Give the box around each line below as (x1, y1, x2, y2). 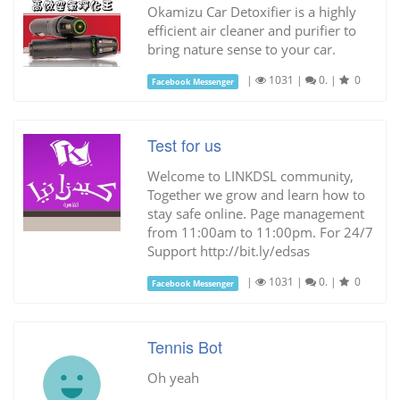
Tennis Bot (146, 335, 222, 359)
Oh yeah (146, 369, 199, 387)
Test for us (146, 133, 221, 157)
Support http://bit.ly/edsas (146, 242, 310, 261)
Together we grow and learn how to (146, 186, 365, 204)
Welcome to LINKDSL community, (146, 167, 354, 186)
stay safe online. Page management (146, 204, 364, 223)
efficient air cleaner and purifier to (146, 21, 356, 40)
